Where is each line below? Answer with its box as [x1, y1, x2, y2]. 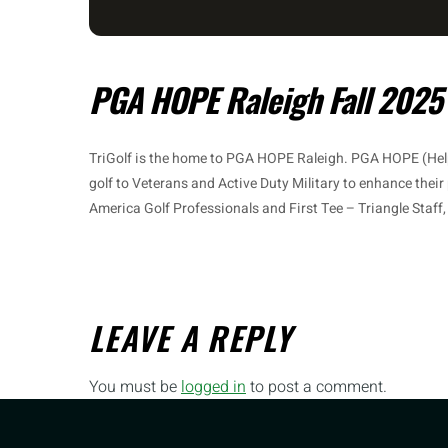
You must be [89, 375, 181, 400]
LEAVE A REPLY [89, 314, 292, 362]
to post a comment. [246, 375, 387, 400]
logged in [181, 375, 246, 400]
